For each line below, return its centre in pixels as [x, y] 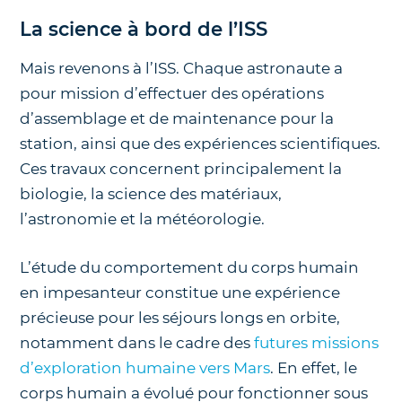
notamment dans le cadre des [137, 342]
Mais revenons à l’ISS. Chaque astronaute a [182, 69]
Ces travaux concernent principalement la [181, 169]
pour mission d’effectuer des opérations [172, 94]
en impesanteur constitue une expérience [180, 292]
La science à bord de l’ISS [144, 29]
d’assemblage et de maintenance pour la [177, 119]
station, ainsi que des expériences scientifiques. [201, 144]
